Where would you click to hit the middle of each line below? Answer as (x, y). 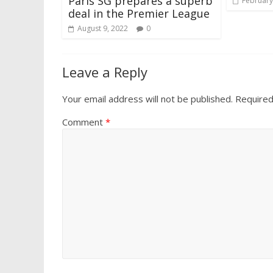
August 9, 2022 (103, 29)
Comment (84, 122)
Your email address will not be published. (147, 99)
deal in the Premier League (139, 14)
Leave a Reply (105, 72)
